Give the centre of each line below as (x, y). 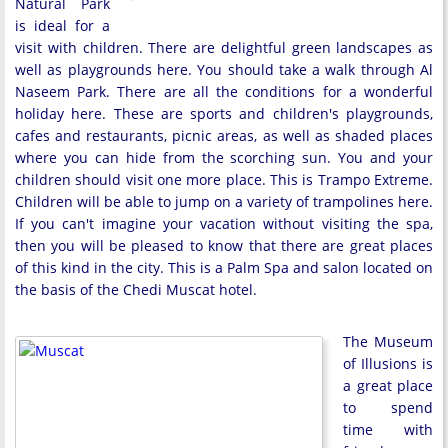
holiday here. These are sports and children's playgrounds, (224, 113)
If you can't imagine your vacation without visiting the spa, (224, 223)
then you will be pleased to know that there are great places (224, 245)
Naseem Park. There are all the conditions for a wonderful (224, 91)
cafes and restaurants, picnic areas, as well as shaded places (224, 135)
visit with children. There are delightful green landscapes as (224, 47)
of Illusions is (388, 363)
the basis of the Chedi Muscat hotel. (136, 289)
